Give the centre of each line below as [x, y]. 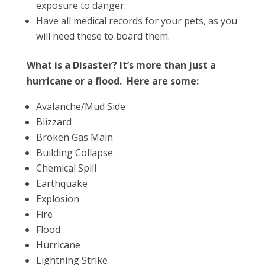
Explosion [57, 199]
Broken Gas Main [74, 137]
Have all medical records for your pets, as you [136, 21]
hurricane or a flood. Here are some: [112, 81]
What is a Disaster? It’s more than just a [121, 65]
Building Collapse [74, 153]
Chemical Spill [66, 168]
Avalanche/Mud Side [80, 106]
